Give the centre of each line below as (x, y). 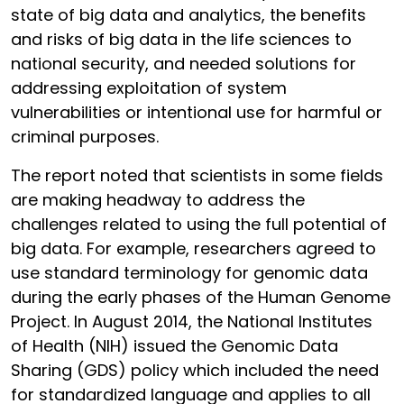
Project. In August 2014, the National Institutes (192, 321)
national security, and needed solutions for (184, 64)
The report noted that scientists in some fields (197, 175)
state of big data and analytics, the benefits (188, 15)
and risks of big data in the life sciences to (181, 39)
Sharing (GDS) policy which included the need (195, 370)
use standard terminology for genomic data (189, 273)
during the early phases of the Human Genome (201, 297)
